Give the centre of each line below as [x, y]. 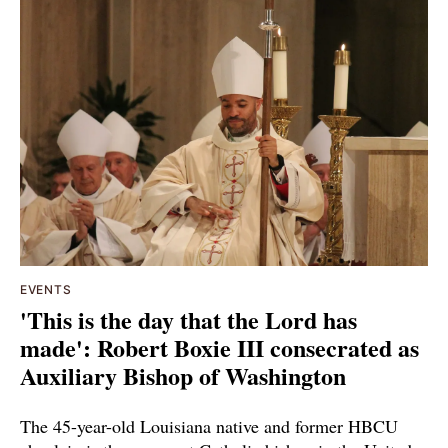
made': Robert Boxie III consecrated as [219, 347]
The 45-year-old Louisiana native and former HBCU [209, 425]
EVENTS [46, 289]
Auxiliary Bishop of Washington [183, 375]
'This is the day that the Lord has [188, 319]
